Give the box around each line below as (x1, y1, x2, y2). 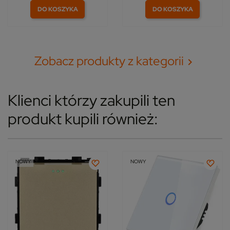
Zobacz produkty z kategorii (34, 53, 184, 69)
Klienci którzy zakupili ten (8, 90, 175, 111)
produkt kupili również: (8, 108, 158, 129)
